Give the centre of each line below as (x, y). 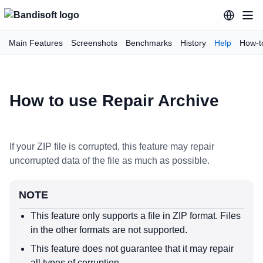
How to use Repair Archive (114, 101)
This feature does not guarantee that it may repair (132, 249)
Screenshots (94, 43)
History (193, 43)
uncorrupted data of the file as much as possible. (109, 161)
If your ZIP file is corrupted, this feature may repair (112, 146)
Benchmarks (149, 43)
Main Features (36, 43)
